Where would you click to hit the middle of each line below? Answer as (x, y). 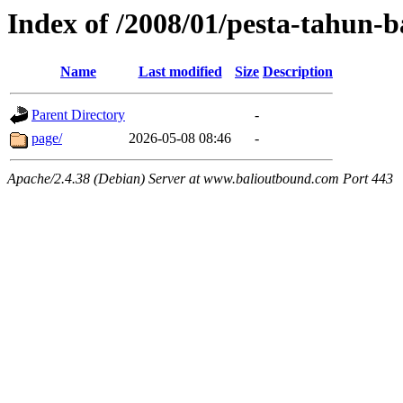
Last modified (180, 72)
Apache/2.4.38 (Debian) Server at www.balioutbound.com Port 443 (200, 179)
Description (298, 72)
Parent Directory (78, 115)
